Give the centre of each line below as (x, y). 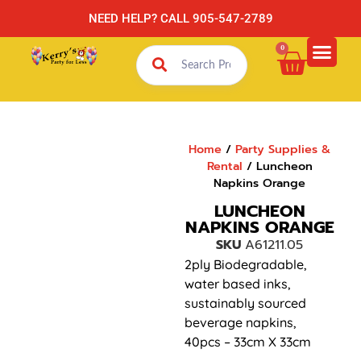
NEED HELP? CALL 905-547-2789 (180, 19)
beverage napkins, (240, 322)
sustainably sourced (245, 303)
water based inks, (237, 283)
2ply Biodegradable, (245, 264)
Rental (224, 166)
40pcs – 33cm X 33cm (247, 341)
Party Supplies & (283, 149)
